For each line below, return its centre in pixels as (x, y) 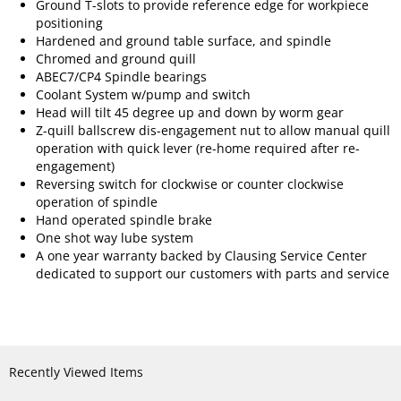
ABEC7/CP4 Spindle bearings (121, 77)
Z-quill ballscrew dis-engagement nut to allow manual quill (213, 131)
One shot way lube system (115, 238)
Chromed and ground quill (116, 59)
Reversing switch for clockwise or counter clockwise (190, 184)
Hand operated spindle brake (124, 220)
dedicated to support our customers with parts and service (213, 274)
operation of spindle (97, 202)
